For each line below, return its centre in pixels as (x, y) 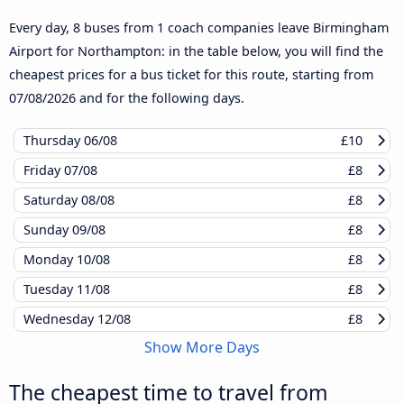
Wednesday (60, 319)
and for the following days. (160, 98)
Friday (44, 170)
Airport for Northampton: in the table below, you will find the (196, 51)
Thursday (54, 141)
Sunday (48, 230)
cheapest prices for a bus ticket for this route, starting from (191, 75)
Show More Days (202, 348)
